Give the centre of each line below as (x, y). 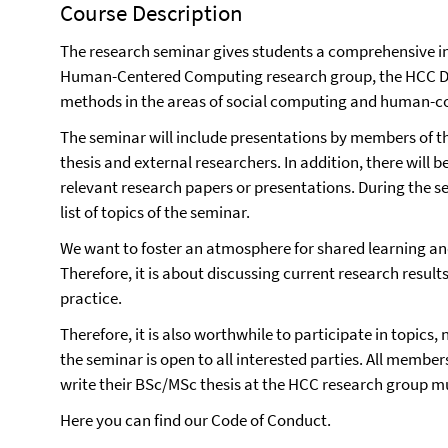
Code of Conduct (269, 420)
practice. (91, 298)
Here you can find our (135, 420)
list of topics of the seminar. (155, 212)
